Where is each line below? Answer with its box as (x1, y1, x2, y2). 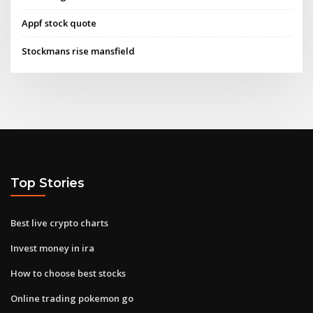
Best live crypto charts (10, 216, 108, 229)
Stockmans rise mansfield (22, 44, 136, 57)
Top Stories (10, 175, 85, 191)
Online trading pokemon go (10, 291, 133, 305)
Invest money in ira (10, 241, 94, 254)
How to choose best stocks (10, 266, 126, 279)
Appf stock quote (22, 17, 97, 30)
